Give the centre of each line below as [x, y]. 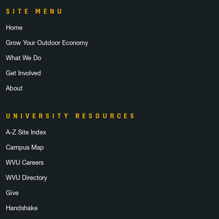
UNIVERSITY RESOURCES [71, 116]
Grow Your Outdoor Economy [47, 43]
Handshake [22, 208]
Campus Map [25, 148]
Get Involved [23, 73]
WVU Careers [25, 163]
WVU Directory [26, 178]
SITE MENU [35, 11]
